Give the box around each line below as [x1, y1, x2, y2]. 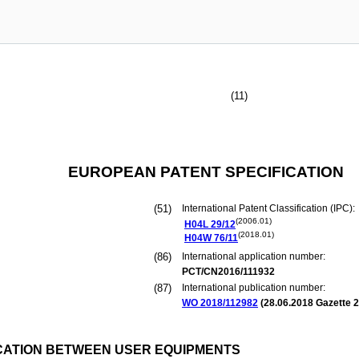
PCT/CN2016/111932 [182, 266, 275, 277]
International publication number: [182, 282, 325, 293]
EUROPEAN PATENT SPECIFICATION [67, 163, 344, 180]
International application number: [182, 251, 325, 262]
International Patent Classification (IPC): [182, 203, 357, 214]
